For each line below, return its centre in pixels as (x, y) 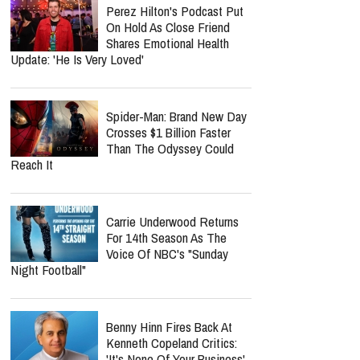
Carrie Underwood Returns (172, 221)
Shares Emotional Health (168, 43)
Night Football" (48, 270)
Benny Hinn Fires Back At (169, 327)
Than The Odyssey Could (170, 148)
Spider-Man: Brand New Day (176, 116)
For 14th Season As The (166, 237)
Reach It (32, 164)
